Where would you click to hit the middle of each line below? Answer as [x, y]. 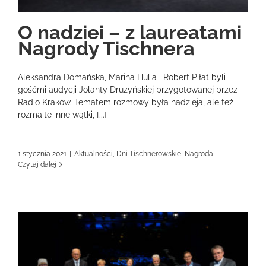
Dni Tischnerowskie [149, 153]
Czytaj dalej [37, 164]
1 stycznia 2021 [42, 153]
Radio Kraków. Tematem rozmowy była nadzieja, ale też [126, 102]
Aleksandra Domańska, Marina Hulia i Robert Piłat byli [122, 77]
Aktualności [94, 153]
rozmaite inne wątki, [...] [62, 114]
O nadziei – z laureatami [130, 32]
